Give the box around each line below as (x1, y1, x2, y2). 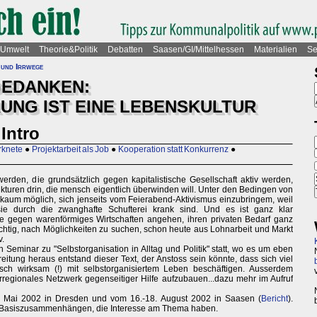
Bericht (261, 294, 288, 304)
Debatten (108, 45, 143, 54)
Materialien (254, 45, 297, 54)
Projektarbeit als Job (32, 144, 109, 155)
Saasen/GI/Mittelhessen (153, 45, 244, 54)
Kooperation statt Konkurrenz (118, 144, 229, 155)
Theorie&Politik (39, 45, 98, 54)
